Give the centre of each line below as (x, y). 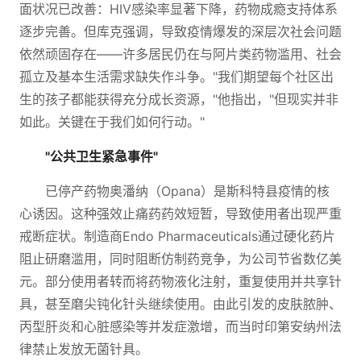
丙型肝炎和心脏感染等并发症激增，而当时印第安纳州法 (180, 326)
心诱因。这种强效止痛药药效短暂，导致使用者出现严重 (180, 214)
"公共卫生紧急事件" (102, 156)
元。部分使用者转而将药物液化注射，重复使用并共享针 (180, 281)
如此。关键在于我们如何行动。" (112, 122)
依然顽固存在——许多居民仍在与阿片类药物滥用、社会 (180, 54)
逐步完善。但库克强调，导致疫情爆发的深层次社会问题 (180, 31)
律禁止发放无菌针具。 (84, 349)
